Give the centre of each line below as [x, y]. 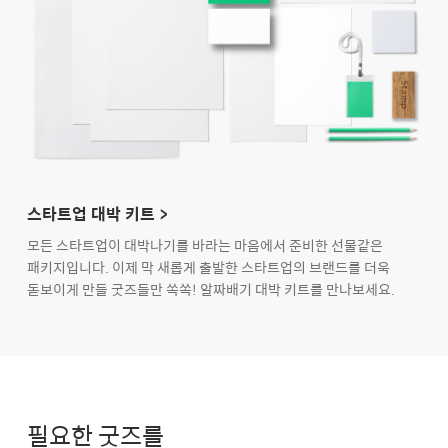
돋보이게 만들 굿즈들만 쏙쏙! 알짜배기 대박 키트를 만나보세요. [211, 289]
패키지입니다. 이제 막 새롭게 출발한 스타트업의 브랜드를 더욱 [208, 267]
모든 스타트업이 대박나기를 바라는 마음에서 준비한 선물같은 [205, 245]
